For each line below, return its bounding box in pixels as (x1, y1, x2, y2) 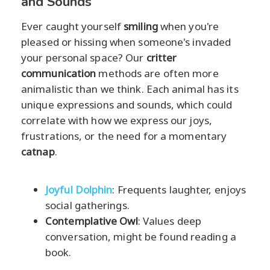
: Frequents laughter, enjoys (112, 182, 246, 196)
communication (21, 66, 96, 80)
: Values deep (137, 213, 202, 228)
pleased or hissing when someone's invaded (21, 34, 231, 49)
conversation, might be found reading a (45, 229, 236, 243)
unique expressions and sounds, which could (21, 97, 233, 111)
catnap (21, 144, 55, 159)
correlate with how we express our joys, (21, 113, 212, 127)
